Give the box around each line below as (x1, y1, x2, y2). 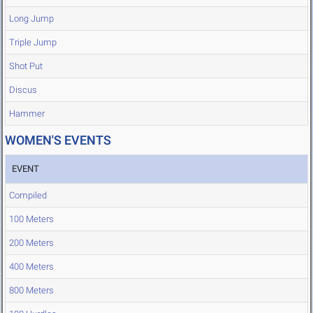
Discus (9, 85, 37, 96)
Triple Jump (9, 37, 57, 48)
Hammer (9, 108, 45, 119)
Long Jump (9, 13, 54, 24)
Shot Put (9, 61, 43, 72)
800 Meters (9, 285, 54, 296)
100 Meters (9, 214, 54, 225)
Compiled (9, 190, 47, 201)
